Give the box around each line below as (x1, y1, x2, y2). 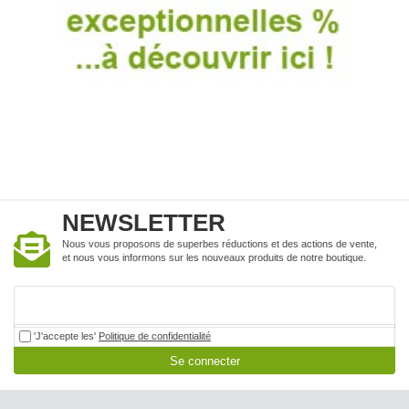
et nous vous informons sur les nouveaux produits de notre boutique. (62, 251, 366, 263)
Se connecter (169, 353, 240, 368)
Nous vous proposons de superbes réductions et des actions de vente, (62, 237, 377, 249)
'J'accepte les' (31, 330, 99, 341)
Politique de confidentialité (99, 330, 211, 341)
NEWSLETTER (62, 208, 225, 236)
